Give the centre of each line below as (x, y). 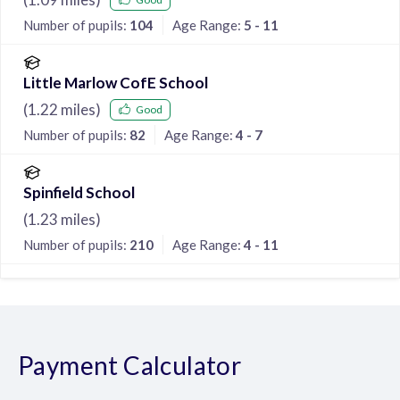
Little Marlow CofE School (116, 83)
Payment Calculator (130, 365)
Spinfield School (79, 192)
